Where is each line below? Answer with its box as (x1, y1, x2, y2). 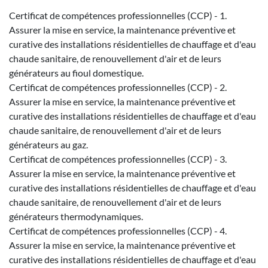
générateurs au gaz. (9, 138, 88, 150)
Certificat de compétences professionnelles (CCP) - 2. (9, 81, 227, 93)
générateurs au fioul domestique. (9, 66, 144, 78)
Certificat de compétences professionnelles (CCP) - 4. (9, 224, 227, 236)
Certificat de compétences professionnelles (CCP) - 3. (9, 153, 227, 165)
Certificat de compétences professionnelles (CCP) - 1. (9, 9, 227, 21)
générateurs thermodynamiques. (9, 210, 143, 222)
